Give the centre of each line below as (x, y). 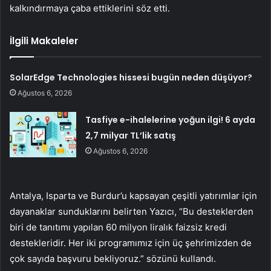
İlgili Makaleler (44, 41)
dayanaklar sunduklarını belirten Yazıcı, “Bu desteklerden (132, 211)
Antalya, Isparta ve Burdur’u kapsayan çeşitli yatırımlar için (133, 195)
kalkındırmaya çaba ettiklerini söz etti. (90, 8)
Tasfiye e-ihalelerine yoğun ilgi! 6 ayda (171, 119)
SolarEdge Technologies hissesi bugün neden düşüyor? (131, 77)
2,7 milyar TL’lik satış (131, 135)
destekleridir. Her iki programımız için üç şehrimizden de (131, 243)
